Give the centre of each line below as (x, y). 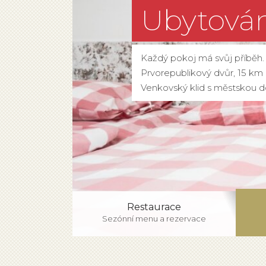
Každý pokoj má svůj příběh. (202, 58)
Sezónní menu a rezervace (154, 218)
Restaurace (154, 207)
